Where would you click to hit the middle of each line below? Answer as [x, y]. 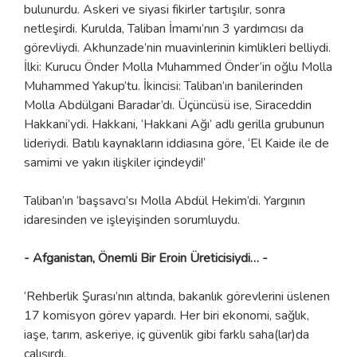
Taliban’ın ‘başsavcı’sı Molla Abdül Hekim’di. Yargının [165, 200]
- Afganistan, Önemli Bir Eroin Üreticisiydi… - [146, 258]
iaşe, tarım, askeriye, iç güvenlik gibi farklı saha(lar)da [167, 334]
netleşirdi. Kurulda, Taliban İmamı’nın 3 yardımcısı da [164, 28]
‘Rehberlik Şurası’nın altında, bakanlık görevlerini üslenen [177, 296]
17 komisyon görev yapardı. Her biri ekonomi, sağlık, [167, 315]
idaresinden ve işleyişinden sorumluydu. [132, 220]
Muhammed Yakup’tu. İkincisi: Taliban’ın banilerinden [163, 86]
